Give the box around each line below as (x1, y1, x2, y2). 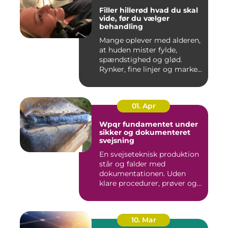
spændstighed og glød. (99, 55, 182, 65)
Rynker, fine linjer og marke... (99, 65, 202, 74)
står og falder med (99, 159, 165, 169)
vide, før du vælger (99, 14, 169, 23)
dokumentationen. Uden (99, 169, 186, 179)
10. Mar (131, 215, 156, 225)
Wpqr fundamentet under (99, 120, 123, 129)
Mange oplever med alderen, (99, 36, 201, 45)
